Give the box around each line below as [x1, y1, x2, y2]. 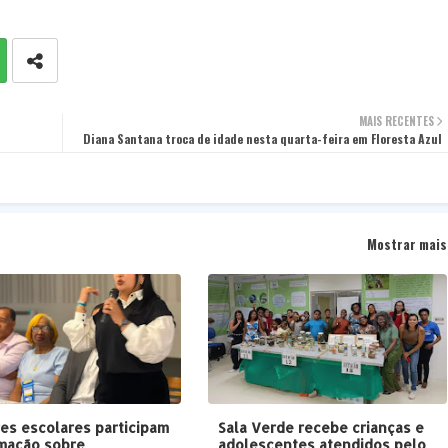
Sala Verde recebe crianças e [217, 419, 424, 437]
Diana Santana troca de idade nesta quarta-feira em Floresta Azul [82, 130, 442, 148]
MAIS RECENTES [358, 113, 434, 130]
